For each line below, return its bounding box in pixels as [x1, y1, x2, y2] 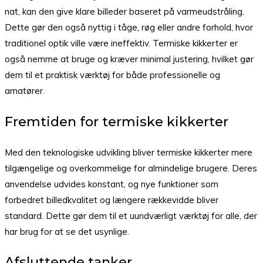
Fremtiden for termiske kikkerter [5, 113, 228, 130]
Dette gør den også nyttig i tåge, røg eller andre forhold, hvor [5, 22, 253, 33]
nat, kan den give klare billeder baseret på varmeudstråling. [5, 6, 244, 18]
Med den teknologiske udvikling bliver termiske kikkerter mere [5, 146, 252, 158]
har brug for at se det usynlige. [5, 225, 129, 237]
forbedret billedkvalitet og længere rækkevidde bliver [5, 194, 218, 205]
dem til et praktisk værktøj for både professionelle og [5, 69, 220, 81]
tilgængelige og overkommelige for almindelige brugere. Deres [5, 162, 257, 174]
